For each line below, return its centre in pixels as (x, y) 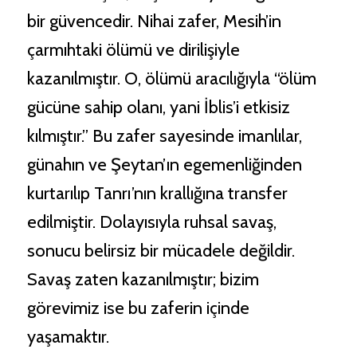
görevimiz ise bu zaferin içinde (138, 308)
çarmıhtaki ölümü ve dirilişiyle (133, 50)
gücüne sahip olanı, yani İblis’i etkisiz (158, 108)
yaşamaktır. (68, 337)
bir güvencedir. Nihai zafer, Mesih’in (154, 22)
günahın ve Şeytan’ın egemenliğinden (164, 165)
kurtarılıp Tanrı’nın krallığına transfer (157, 194)
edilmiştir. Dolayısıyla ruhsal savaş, (151, 222)
